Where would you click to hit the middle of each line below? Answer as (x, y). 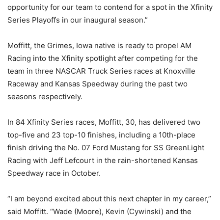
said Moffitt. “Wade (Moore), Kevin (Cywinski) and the (99, 211)
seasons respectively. (45, 96)
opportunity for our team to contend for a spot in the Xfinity (110, 7)
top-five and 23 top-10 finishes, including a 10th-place (101, 135)
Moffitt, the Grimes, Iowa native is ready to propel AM (99, 45)
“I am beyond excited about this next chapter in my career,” (109, 199)
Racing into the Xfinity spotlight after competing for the (103, 58)
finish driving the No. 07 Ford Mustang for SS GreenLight (106, 148)
